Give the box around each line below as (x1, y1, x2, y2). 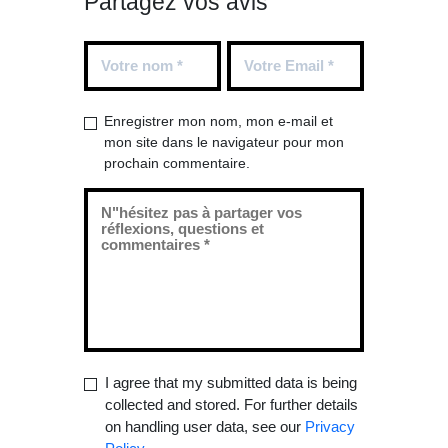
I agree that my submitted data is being (104, 374, 357, 391)
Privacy (304, 418, 355, 435)
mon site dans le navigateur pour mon (103, 133, 344, 150)
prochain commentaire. (103, 154, 250, 171)
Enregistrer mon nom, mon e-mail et (103, 112, 333, 129)
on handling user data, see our (104, 418, 305, 435)
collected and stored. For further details (104, 396, 358, 413)
